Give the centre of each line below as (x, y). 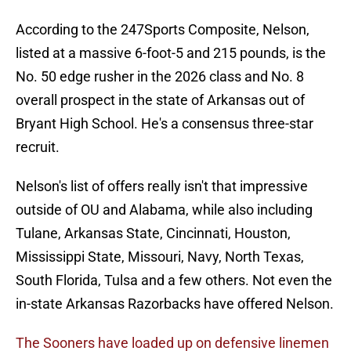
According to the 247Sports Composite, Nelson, (163, 30)
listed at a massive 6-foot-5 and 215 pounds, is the (171, 53)
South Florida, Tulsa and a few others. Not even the (174, 280)
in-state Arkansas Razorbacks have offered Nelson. (175, 304)
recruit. (38, 147)
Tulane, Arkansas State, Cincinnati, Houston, (153, 233)
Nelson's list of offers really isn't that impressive (162, 186)
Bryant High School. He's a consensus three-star (165, 124)
